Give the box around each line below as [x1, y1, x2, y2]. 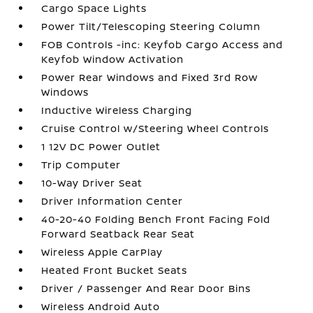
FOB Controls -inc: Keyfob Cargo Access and [41, 37, 284, 51]
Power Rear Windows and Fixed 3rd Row [41, 70, 259, 84]
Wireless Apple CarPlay [41, 245, 163, 259]
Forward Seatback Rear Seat [41, 226, 196, 240]
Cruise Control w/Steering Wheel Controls [41, 121, 270, 135]
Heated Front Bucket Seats [41, 263, 188, 277]
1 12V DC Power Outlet [41, 139, 161, 153]
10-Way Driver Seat [41, 175, 143, 189]
